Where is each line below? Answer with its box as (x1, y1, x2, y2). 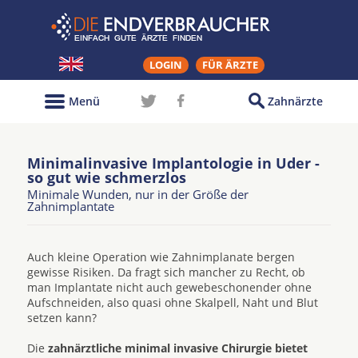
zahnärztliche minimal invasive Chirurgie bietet (48, 340, 308, 356)
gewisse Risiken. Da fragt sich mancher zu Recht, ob (27, 265, 305, 280)
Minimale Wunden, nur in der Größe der (27, 186, 249, 202)
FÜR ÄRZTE (202, 58, 258, 72)
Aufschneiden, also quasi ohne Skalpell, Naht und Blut (27, 295, 318, 310)
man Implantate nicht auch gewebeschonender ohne (27, 280, 312, 295)
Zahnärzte (268, 93, 323, 109)
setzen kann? (27, 310, 97, 325)
